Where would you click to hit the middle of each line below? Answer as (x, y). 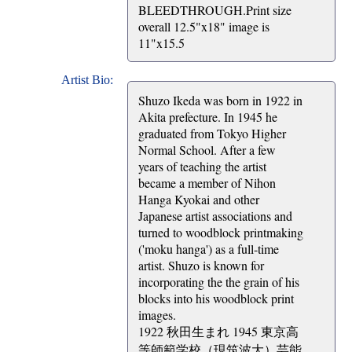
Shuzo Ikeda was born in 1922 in (220, 101)
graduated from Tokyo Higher (212, 134)
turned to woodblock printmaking (221, 233)
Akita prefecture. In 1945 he (208, 117)
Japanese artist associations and (215, 216)
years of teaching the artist (202, 167)
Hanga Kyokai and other (199, 200)
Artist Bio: (89, 80)
